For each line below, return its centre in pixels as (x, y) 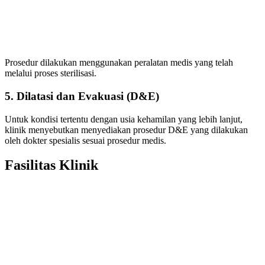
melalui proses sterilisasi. (51, 73)
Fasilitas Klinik (51, 165)
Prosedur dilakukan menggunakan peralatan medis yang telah (119, 63)
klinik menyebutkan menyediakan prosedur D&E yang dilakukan (126, 130)
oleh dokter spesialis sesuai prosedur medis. (85, 140)
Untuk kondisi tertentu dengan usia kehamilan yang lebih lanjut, (124, 119)
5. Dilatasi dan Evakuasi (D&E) (82, 96)
